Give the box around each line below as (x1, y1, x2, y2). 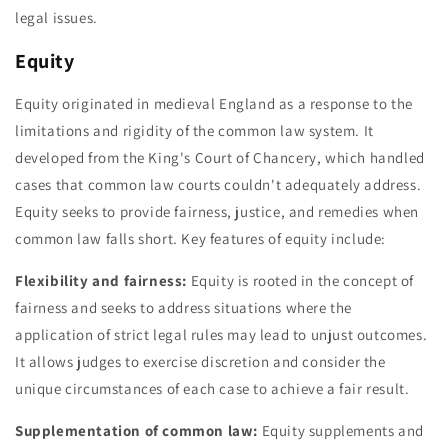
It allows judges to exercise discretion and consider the (15, 352, 386, 372)
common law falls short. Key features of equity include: (15, 229, 387, 249)
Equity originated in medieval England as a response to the (15, 94, 413, 114)
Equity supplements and (258, 421, 424, 441)
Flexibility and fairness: (15, 271, 187, 291)
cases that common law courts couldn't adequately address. (15, 175, 422, 195)
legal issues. (15, 8, 98, 28)
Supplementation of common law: (15, 421, 258, 441)
